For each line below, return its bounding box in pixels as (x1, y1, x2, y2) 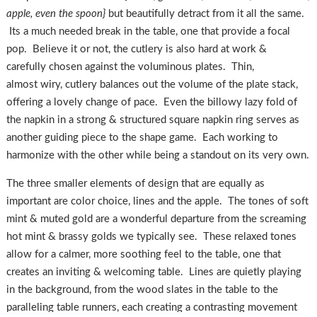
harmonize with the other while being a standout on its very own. (6, 149, 309, 161)
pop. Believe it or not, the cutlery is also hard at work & (6, 43, 267, 54)
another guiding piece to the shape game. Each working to (6, 132, 278, 143)
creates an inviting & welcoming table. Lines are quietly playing (6, 266, 301, 277)
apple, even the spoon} (6, 8, 105, 19)
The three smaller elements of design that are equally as (6, 178, 265, 189)
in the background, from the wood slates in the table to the (6, 284, 278, 295)
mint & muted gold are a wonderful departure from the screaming (6, 213, 306, 224)
